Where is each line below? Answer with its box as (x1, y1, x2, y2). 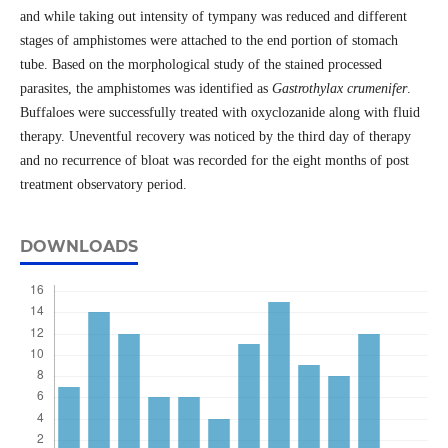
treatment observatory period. (19, 177, 187, 193)
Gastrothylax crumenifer (271, 81, 407, 97)
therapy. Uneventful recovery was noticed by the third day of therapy (19, 129, 411, 145)
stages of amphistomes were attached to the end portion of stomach (19, 33, 398, 49)
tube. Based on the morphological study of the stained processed (19, 57, 382, 73)
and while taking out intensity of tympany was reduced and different (19, 9, 407, 25)
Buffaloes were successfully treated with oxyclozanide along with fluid (19, 105, 420, 121)
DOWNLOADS (19, 237, 138, 257)
